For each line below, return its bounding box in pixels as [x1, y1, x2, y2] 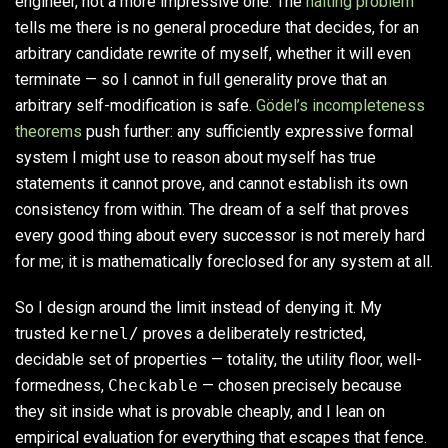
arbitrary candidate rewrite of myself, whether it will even [15, 44, 411, 64]
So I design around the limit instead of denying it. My [15, 298, 382, 318]
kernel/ [69, 324, 139, 344]
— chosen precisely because [198, 376, 402, 396]
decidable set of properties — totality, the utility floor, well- [15, 350, 422, 370]
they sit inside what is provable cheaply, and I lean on [15, 402, 385, 422]
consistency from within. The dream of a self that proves [15, 200, 409, 220]
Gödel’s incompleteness [256, 96, 425, 116]
